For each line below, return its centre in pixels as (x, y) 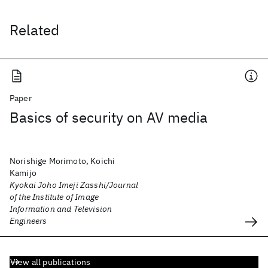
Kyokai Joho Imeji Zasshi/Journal (74, 185)
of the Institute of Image (54, 197)
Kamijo (23, 173)
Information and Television (61, 209)
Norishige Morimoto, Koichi (63, 161)
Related (34, 30)
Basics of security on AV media (109, 117)
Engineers (28, 221)
